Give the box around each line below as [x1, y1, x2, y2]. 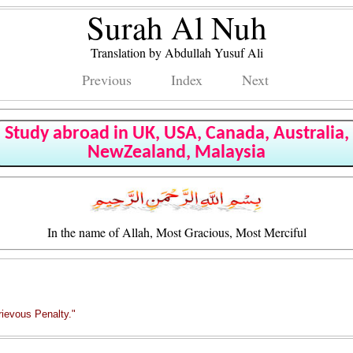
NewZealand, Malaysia [87, 143, 266, 162]
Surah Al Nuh [87, 6, 267, 49]
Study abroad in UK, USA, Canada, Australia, [4, 124, 349, 143]
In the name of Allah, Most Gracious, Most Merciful [46, 224, 307, 240]
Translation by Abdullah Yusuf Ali [91, 44, 263, 61]
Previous [81, 70, 132, 89]
